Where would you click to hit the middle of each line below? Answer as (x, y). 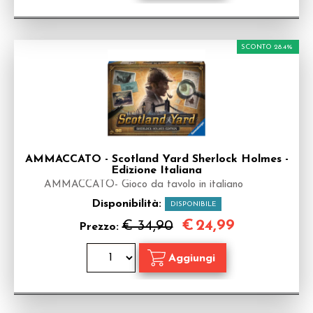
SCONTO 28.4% (267, 47)
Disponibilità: (128, 204)
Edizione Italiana (156, 170)
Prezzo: (100, 227)
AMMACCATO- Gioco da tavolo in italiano (143, 185)
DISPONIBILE (193, 204)
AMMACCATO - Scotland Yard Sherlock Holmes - (156, 159)
